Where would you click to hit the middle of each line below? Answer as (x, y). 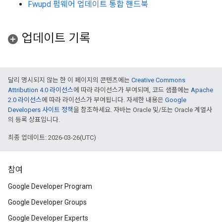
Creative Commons (158, 80)
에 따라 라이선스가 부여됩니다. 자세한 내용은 (103, 100)
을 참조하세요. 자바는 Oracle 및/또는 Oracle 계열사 (143, 110)
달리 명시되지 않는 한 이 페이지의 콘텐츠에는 (70, 80)
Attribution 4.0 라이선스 (41, 90)
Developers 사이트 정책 (41, 110)
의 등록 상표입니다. (34, 120)
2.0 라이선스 (25, 100)
